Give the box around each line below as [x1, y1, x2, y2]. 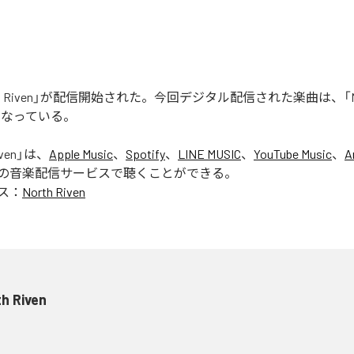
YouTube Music [254, 146, 332, 161]
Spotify [126, 146, 165, 161]
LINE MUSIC [178, 146, 241, 161]
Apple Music [49, 146, 113, 161]
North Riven [22, 184, 85, 199]
